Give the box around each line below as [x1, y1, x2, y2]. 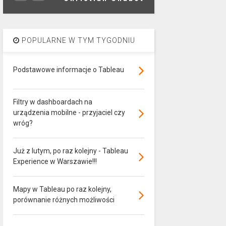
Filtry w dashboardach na [13, 98, 92, 106]
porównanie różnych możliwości [13, 196, 115, 204]
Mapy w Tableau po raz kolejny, [13, 185, 111, 193]
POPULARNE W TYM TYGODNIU [19, 36, 135, 44]
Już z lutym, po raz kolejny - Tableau [13, 147, 128, 155]
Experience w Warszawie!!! [13, 157, 97, 165]
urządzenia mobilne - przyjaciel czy [13, 108, 125, 117]
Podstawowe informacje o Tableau [13, 66, 124, 74]
